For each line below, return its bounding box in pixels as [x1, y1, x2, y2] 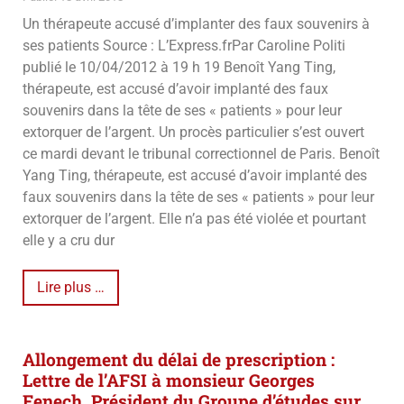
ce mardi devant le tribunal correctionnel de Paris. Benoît [23, 145, 380, 163]
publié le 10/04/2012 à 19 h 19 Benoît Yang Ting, [23, 59, 335, 77]
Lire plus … [37, 279, 105, 297]
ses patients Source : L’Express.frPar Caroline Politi [23, 37, 345, 55]
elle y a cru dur [23, 232, 115, 250]
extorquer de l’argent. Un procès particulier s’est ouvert [23, 124, 364, 142]
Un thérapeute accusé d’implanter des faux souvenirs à [23, 15, 370, 33]
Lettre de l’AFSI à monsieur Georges [23, 369, 315, 392]
